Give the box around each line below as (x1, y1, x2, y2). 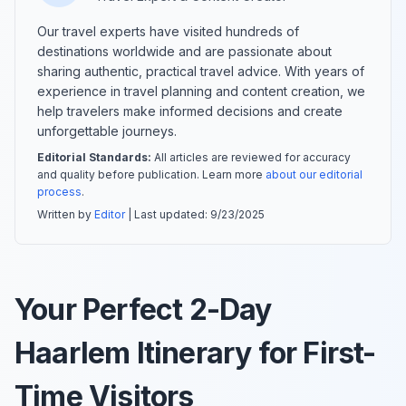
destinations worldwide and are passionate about (37, 43, 332, 59)
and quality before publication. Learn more (37, 167, 266, 181)
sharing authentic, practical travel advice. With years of (37, 63, 364, 79)
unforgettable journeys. (37, 122, 177, 139)
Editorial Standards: (37, 150, 151, 164)
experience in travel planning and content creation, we (37, 82, 365, 99)
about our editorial (266, 167, 362, 181)
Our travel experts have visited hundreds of (37, 23, 299, 39)
